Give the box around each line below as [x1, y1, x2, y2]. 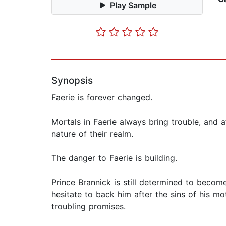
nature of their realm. [51, 129, 133, 139]
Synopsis [51, 75, 93, 87]
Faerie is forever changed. [51, 92, 152, 103]
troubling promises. [51, 201, 126, 212]
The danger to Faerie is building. [51, 153, 177, 163]
